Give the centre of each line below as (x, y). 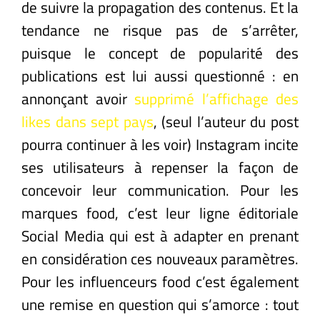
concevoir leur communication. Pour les (160, 190)
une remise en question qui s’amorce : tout (160, 304)
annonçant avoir (74, 98)
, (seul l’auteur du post (226, 121)
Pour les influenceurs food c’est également (160, 281)
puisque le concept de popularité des (160, 52)
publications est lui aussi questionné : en (160, 75)
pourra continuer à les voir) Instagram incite (160, 144)
